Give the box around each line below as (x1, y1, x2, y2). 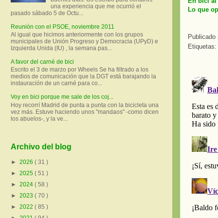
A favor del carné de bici (11, 58, 74, 65)
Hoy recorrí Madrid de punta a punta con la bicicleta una (11, 101, 159, 109)
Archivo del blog (11, 143, 72, 151)
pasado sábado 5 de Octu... (11, 9, 83, 17)
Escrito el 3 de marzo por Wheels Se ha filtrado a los (11, 66, 148, 73)
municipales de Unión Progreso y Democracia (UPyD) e (11, 37, 158, 45)
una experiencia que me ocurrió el (50, 2, 141, 10)
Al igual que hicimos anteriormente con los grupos (11, 31, 143, 38)
